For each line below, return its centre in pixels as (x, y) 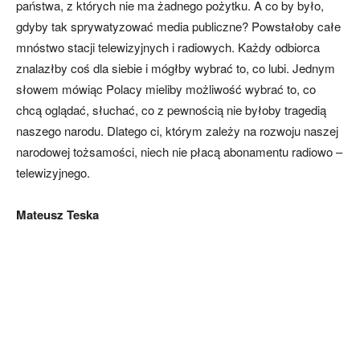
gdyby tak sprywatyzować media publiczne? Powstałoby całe (178, 26)
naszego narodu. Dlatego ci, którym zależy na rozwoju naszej (177, 131)
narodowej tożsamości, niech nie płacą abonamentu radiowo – (179, 151)
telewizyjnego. (53, 172)
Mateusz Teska (57, 215)
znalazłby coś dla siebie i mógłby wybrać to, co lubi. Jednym (176, 68)
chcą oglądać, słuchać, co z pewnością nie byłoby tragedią (171, 110)
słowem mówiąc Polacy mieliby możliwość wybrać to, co (166, 89)
